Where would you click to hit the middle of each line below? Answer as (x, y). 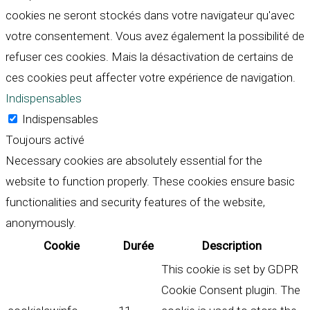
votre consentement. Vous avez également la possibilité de (155, 36)
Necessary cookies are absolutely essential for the (134, 161)
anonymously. (41, 223)
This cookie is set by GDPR (230, 270)
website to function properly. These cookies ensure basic (150, 182)
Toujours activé (45, 140)
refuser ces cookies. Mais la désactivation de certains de (149, 57)
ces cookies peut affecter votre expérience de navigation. (151, 78)
